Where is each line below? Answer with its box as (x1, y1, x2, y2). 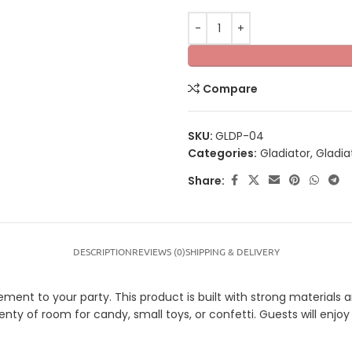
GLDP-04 (215, 128, 264, 144)
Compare (203, 81, 258, 97)
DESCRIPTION (72, 245, 132, 258)
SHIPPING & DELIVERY (185, 245, 280, 258)
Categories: (188, 145, 257, 161)
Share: (188, 172, 225, 189)
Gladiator (260, 145, 310, 161)
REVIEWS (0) (131, 245, 185, 258)
